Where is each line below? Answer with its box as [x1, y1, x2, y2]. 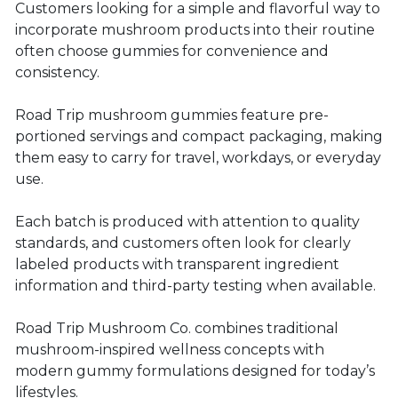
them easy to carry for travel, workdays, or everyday [15, 149, 381, 166]
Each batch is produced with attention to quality [15, 213, 360, 230]
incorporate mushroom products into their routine [15, 21, 375, 38]
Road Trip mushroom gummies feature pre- [15, 107, 329, 123]
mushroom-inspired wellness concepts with [15, 341, 324, 358]
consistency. [15, 64, 99, 81]
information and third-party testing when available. [15, 277, 376, 294]
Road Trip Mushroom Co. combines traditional [15, 320, 338, 337]
